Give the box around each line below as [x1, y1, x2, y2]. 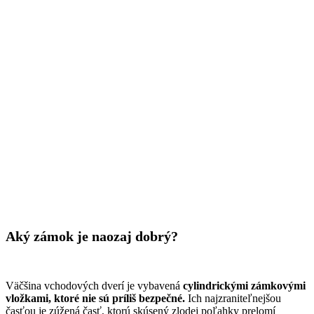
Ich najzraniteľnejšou [185, 292, 281, 305]
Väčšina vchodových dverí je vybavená [6, 280, 183, 292]
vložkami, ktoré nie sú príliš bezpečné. [6, 292, 185, 305]
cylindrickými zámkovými [183, 280, 306, 292]
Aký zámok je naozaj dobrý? [6, 228, 178, 245]
